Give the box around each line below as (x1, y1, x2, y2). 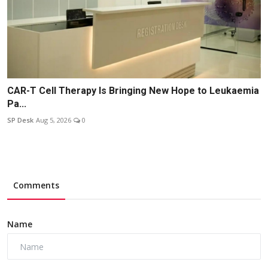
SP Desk (7, 115, 33, 125)
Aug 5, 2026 (36, 115, 71, 125)
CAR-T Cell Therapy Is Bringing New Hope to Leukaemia (7, 85, 259, 97)
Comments (13, 179, 59, 191)
